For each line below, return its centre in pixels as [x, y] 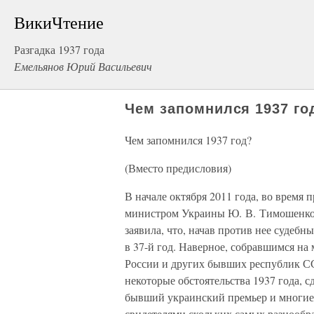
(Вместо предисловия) [178, 168]
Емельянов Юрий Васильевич [83, 66]
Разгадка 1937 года [59, 49]
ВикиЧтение [59, 22]
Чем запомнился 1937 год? [188, 140]
